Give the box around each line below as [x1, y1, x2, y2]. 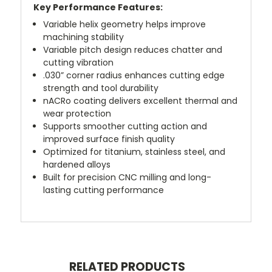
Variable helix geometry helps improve [43, 18, 206, 30]
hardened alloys [43, 158, 111, 171]
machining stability [43, 30, 124, 43]
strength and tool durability [43, 81, 159, 94]
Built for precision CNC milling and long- [43, 171, 212, 183]
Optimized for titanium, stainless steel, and [43, 145, 226, 158]
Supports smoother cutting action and [43, 120, 208, 132]
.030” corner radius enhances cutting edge [43, 69, 225, 81]
